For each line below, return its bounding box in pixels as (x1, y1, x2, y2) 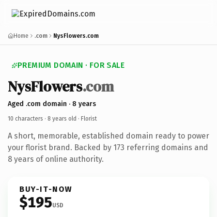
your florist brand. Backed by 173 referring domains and (8, 142, 208, 152)
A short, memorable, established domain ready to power (8, 131, 209, 140)
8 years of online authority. (8, 154, 104, 164)
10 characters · (8, 115, 47, 122)
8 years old (47, 115, 77, 122)
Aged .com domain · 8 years (8, 99, 96, 108)
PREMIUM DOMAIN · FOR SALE (17, 61, 124, 70)
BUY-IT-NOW (19, 184, 73, 194)
